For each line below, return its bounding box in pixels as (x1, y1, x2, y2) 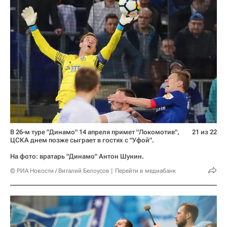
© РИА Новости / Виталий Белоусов (10, 167, 109, 175)
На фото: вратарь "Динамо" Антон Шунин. (10, 153, 144, 161)
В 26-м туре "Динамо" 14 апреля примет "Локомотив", (10, 128, 179, 136)
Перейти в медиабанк (115, 167, 176, 175)
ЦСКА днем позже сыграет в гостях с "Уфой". (10, 136, 154, 144)
